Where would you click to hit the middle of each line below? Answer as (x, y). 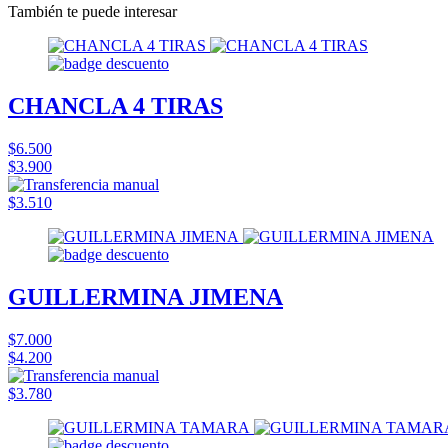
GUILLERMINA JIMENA (145, 296)
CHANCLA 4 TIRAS (115, 105)
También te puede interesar (92, 11)
